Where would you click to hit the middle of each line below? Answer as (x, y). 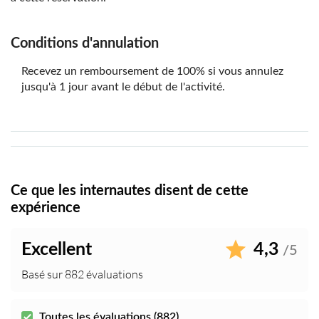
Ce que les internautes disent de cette (130, 191)
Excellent (57, 249)
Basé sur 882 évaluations (82, 274)
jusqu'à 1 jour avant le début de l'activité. (123, 87)
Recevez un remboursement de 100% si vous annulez (152, 72)
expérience (46, 208)
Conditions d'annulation (85, 44)
